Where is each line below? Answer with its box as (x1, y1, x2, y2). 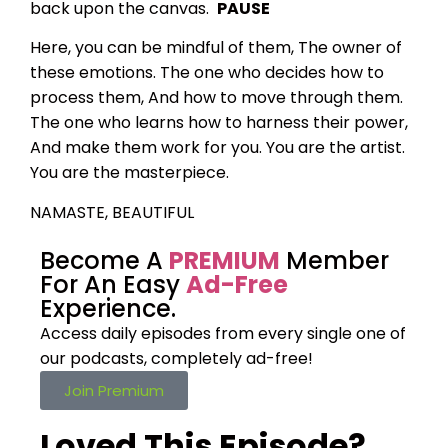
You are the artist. (266, 136, 405, 160)
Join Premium (64, 380, 164, 402)
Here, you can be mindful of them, (30, 36, 294, 60)
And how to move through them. (148, 86, 403, 110)
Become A (40, 244, 169, 278)
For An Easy (40, 268, 180, 302)
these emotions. (30, 61, 156, 85)
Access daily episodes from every (40, 322, 303, 346)
